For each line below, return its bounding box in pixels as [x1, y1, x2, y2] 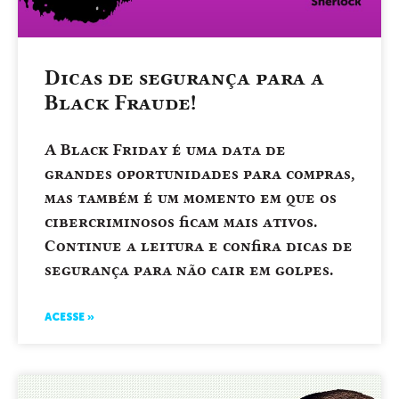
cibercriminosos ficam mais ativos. [45, 212, 317, 231]
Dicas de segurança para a [45, 65, 324, 90]
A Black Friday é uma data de [45, 140, 286, 159]
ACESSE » [45, 312, 94, 323]
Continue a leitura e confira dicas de [45, 236, 353, 255]
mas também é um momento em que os [45, 188, 337, 207]
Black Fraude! [45, 90, 196, 115]
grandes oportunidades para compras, [45, 164, 354, 183]
